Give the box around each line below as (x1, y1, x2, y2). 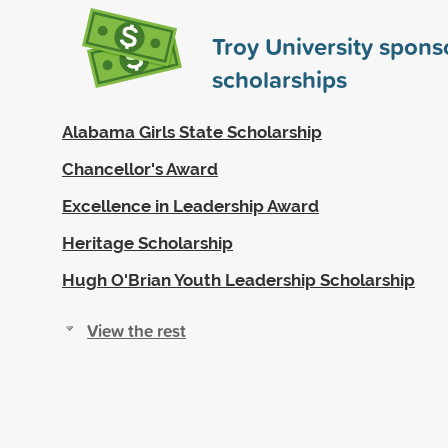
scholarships (212, 61, 347, 96)
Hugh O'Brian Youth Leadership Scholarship (62, 269, 415, 290)
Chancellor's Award (62, 158, 218, 179)
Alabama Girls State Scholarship (62, 121, 322, 142)
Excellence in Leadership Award (62, 195, 319, 216)
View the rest (87, 317, 186, 343)
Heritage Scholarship (62, 232, 233, 253)
